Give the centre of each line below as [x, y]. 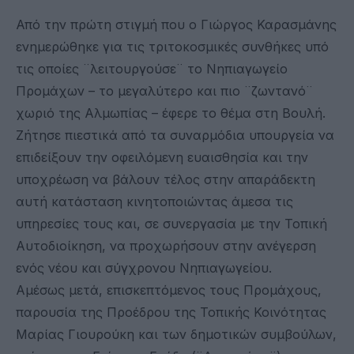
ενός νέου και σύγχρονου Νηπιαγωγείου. [144, 267]
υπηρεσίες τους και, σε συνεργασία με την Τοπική [171, 223]
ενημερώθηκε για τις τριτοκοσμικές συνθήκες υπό [172, 46]
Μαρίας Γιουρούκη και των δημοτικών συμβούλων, [176, 334]
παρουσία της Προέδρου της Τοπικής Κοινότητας [171, 312]
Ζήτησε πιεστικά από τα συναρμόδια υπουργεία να [175, 135]
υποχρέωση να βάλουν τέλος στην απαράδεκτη [166, 179]
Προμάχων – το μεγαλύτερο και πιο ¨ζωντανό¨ [164, 90]
